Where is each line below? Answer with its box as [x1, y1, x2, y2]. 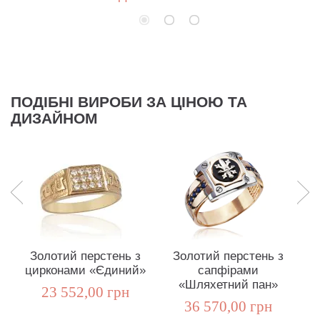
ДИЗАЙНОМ [11, 108, 98, 130]
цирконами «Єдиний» [24, 263, 146, 279]
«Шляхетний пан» [178, 277, 278, 293]
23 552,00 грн [41, 284, 129, 301]
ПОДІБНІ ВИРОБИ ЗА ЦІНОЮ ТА [11, 91, 247, 114]
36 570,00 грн [184, 298, 272, 316]
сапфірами [197, 263, 259, 279]
